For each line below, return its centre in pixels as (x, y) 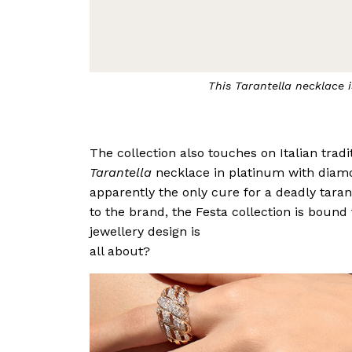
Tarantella (121, 172)
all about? (120, 251)
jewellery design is (145, 231)
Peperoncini (164, 86)
